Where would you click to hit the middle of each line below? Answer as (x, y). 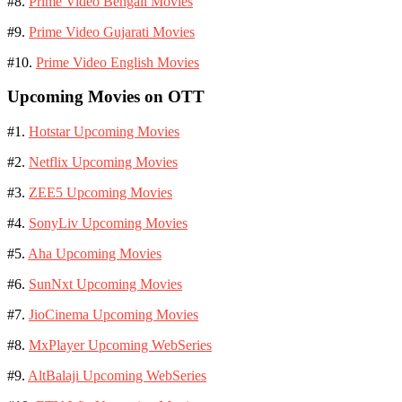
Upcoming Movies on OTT (106, 97)
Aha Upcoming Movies (95, 254)
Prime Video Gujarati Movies (112, 31)
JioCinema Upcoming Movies (114, 315)
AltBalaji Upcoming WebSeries (117, 376)
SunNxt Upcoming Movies (105, 284)
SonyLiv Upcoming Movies (108, 223)
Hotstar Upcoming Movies (104, 132)
